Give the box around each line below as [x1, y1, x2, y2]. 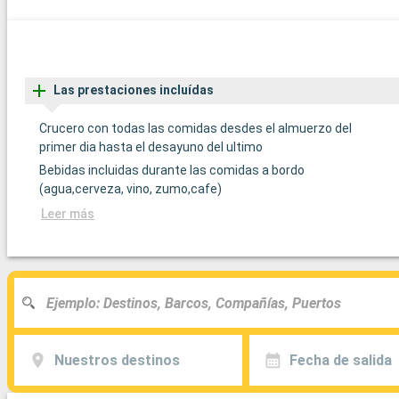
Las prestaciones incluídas [53, 83, 214, 98]
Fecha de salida [289, 351, 392, 369]
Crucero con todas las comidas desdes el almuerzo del [39, 121, 352, 136]
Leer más [41, 207, 94, 222]
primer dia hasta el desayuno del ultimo [39, 140, 263, 155]
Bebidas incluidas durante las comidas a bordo [39, 163, 305, 178]
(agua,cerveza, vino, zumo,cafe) [39, 182, 222, 197]
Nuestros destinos [53, 351, 180, 369]
